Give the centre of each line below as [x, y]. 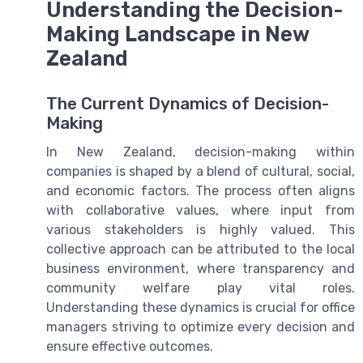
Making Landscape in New [177, 34]
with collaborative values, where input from [201, 211]
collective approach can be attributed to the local [201, 250]
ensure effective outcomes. [130, 347]
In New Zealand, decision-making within [201, 152]
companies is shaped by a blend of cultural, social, [201, 172]
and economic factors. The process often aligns [201, 191]
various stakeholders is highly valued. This [201, 230]
